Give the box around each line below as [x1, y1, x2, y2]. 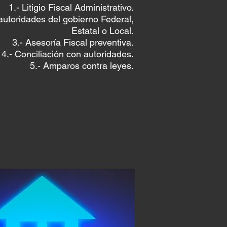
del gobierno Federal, [48, 14, 134, 24]
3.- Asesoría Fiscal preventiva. [12, 37, 134, 48]
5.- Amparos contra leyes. [30, 60, 134, 71]
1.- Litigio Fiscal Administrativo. [9, 2, 134, 13]
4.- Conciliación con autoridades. [2, 49, 134, 59]
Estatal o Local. [71, 25, 134, 36]
